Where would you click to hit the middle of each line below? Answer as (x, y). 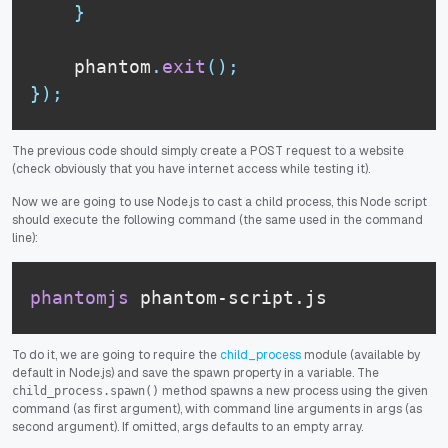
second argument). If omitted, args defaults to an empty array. (187, 426)
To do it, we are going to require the (116, 354)
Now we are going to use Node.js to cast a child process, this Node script (219, 201)
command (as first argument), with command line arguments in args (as (217, 408)
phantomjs (79, 298)
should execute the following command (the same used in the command (217, 219)
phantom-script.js (228, 298)
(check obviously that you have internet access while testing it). (191, 168)
